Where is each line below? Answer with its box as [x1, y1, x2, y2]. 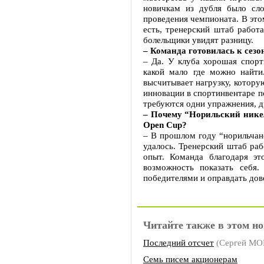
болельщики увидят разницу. [143, 35, 253, 45]
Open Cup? [143, 120, 187, 130]
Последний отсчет [143, 237, 214, 247]
